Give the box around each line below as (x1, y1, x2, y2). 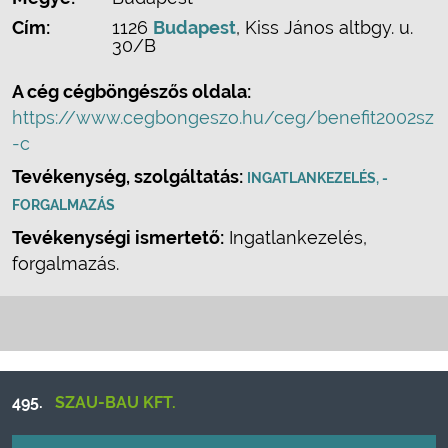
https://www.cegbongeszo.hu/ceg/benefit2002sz (12, 107, 434, 128)
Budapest (153, 17, 236, 38)
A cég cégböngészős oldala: (12, 81, 251, 102)
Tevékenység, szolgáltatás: (12, 166, 247, 187)
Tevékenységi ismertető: (12, 227, 224, 248)
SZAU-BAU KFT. (55, 393, 176, 412)
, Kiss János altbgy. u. (236, 17, 413, 38)
